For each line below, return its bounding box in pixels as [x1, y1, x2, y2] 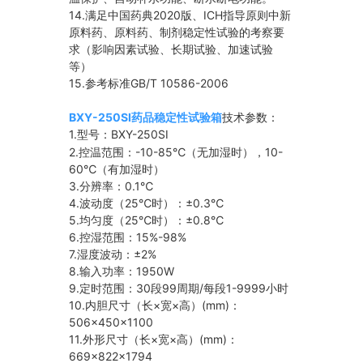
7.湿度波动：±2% [69, 247, 157, 262]
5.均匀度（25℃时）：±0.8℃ [69, 213, 224, 228]
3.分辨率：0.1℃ [69, 179, 154, 194]
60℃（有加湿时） [69, 162, 165, 177]
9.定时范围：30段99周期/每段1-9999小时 [69, 281, 289, 296]
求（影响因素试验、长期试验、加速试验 [69, 42, 274, 57]
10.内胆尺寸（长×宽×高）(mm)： [69, 298, 241, 313]
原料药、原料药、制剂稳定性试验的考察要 [69, 25, 285, 40]
